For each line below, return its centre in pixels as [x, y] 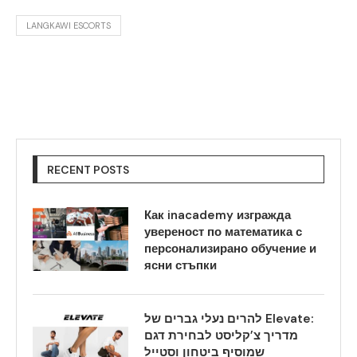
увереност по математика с [223, 232]
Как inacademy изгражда [218, 216]
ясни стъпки [180, 266]
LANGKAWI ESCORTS [69, 26]
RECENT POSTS [88, 170]
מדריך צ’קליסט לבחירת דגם [221, 336]
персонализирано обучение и [230, 249]
